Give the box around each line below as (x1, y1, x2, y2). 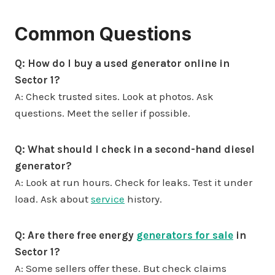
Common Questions (15, 22, 192, 45)
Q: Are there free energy (15, 228, 136, 241)
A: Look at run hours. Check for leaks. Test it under (15, 176, 252, 188)
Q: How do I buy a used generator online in (15, 56, 230, 69)
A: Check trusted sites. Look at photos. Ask (15, 90, 214, 103)
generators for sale (136, 228, 233, 241)
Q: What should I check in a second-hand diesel (15, 142, 255, 155)
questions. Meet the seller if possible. (15, 106, 190, 119)
